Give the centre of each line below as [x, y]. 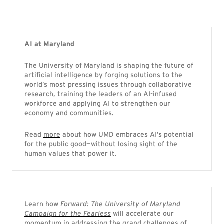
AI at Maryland [49, 44]
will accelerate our [143, 213]
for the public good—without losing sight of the [101, 144]
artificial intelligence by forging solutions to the [103, 75]
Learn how [42, 204]
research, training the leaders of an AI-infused [101, 94]
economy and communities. [69, 113]
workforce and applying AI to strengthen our [97, 103]
